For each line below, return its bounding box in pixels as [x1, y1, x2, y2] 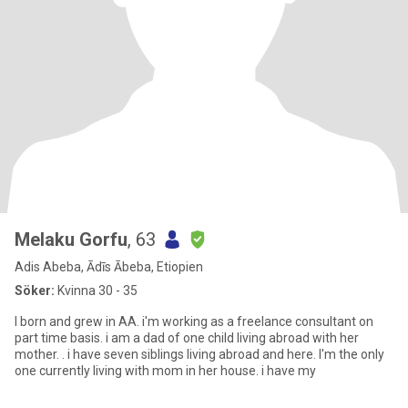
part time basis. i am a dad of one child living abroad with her [15, 331, 359, 345]
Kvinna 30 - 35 [55, 283, 138, 298]
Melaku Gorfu [15, 229, 127, 250]
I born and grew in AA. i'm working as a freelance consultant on [15, 314, 373, 329]
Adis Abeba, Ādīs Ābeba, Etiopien [15, 260, 203, 274]
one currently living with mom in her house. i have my [15, 363, 316, 378]
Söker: [15, 283, 55, 298]
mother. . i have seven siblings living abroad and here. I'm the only [15, 347, 384, 362]
